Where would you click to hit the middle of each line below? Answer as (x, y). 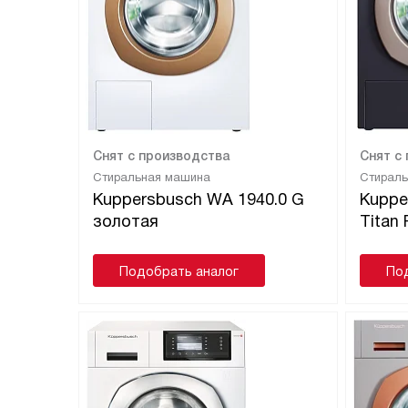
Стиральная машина (152, 177)
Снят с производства (161, 155)
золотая (126, 221)
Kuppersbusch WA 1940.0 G (199, 199)
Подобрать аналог (179, 271)
